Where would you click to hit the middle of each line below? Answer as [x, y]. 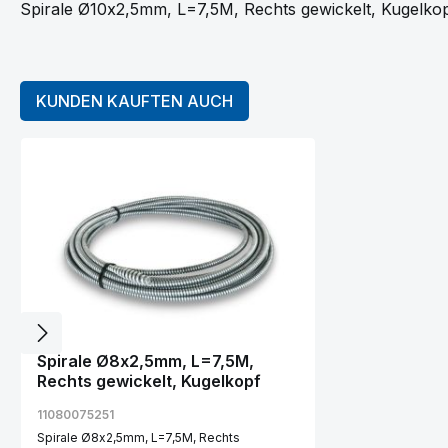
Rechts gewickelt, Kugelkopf [149, 380]
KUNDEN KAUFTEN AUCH [134, 101]
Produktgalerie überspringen [128, 148]
